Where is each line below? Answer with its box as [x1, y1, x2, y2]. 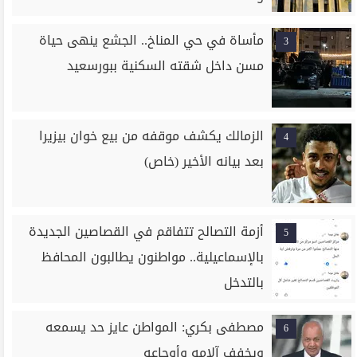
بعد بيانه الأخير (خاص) [144, 149, 265, 174]
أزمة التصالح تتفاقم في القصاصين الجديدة [29, 219, 265, 244]
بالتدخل [224, 270, 265, 295]
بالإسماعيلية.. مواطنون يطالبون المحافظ [41, 245, 265, 269]
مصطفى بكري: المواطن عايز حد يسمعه [45, 315, 265, 339]
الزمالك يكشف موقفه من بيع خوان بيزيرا [39, 124, 265, 148]
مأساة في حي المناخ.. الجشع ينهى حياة [39, 28, 265, 53]
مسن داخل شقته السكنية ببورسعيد [67, 53, 265, 78]
